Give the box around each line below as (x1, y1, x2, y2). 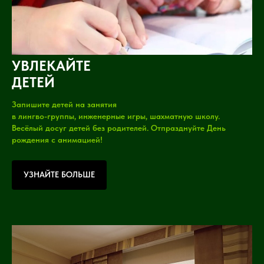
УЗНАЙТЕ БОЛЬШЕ (24, 170, 95, 180)
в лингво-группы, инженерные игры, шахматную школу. (12, 111, 220, 121)
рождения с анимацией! (12, 135, 103, 145)
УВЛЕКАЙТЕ (12, 57, 91, 75)
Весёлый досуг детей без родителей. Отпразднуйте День (12, 123, 226, 133)
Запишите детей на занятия (12, 100, 117, 110)
